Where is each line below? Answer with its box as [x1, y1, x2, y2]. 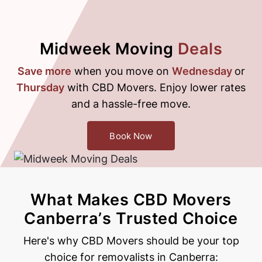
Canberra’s [24, 209, 116, 229]
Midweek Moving [40, 39, 178, 58]
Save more [17, 65, 71, 77]
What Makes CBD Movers [30, 190, 232, 210]
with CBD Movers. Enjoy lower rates [64, 81, 246, 94]
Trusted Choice [115, 209, 238, 229]
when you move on [71, 65, 172, 77]
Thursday [16, 81, 64, 94]
